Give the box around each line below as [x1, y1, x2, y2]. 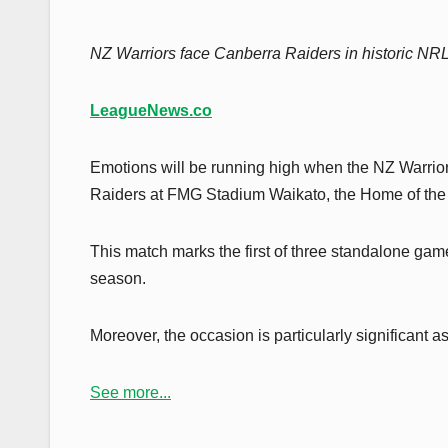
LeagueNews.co [90, 102, 212, 120]
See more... [90, 384, 171, 402]
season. [90, 270, 146, 288]
